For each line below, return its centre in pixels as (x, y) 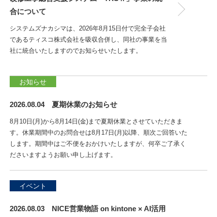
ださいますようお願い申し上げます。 (63, 155)
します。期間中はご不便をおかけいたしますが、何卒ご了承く (98, 144)
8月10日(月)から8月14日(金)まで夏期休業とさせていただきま (96, 121)
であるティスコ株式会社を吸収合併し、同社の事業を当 (88, 39)
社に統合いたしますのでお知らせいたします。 (76, 51)
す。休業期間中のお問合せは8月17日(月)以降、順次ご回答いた (99, 132)
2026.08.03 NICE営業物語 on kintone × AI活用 (88, 209)
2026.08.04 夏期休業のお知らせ (63, 104)
